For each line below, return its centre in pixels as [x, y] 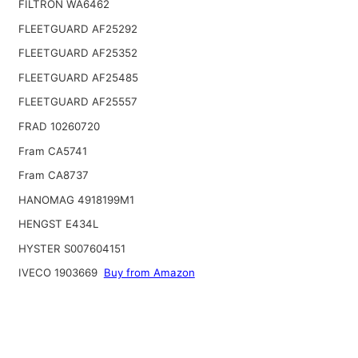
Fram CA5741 [52, 151]
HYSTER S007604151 [72, 248]
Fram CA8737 [53, 175]
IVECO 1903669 [58, 273]
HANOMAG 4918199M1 [76, 199]
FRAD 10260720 [59, 126]
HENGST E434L [58, 224]
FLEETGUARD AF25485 [78, 77]
